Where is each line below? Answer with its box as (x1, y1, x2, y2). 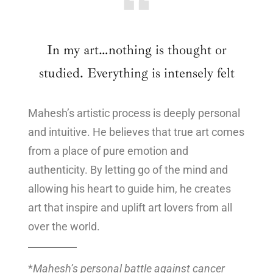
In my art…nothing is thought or (46, 41, 227, 58)
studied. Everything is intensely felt (38, 64, 235, 82)
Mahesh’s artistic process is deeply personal (28, 107, 240, 120)
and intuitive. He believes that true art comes (28, 126, 244, 139)
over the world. (28, 220, 100, 233)
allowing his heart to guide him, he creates (28, 182, 231, 196)
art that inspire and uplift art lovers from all (28, 201, 232, 214)
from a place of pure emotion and (28, 144, 188, 158)
